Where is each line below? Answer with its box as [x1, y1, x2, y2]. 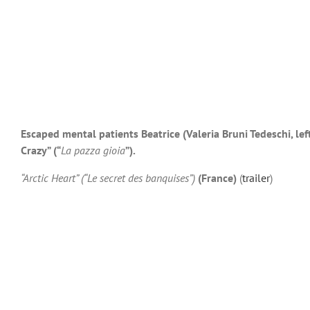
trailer [242, 171, 270, 185]
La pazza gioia [61, 143, 125, 157]
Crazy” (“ [21, 143, 61, 157]
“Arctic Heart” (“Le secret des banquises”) [21, 171, 195, 185]
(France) [198, 171, 237, 185]
